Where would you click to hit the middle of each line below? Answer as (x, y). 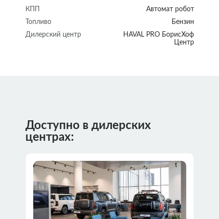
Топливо (38, 22)
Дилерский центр (53, 34)
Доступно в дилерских (88, 125)
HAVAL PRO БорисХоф (158, 34)
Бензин (183, 22)
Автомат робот (170, 9)
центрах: (49, 137)
